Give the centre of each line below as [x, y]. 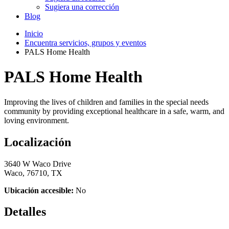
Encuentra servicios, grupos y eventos [85, 42]
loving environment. [37, 120]
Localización [38, 142]
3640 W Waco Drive [38, 164]
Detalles [25, 212]
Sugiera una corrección [82, 7]
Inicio [34, 33]
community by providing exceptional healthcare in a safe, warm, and [114, 111]
